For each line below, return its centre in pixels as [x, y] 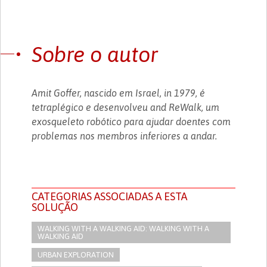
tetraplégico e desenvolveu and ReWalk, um [126, 107]
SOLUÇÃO [55, 207]
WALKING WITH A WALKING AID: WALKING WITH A [124, 228]
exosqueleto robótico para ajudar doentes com [131, 121]
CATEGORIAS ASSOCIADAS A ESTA [110, 196]
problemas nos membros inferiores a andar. [125, 136]
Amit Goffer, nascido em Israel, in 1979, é [119, 93]
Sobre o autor [95, 54]
